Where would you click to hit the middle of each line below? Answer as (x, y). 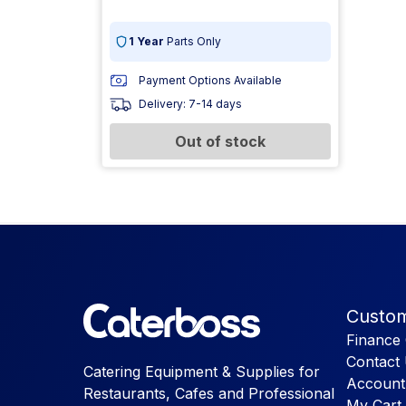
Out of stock (220, 141)
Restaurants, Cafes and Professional (209, 393)
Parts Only (193, 41)
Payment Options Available (210, 80)
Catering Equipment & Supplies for (202, 372)
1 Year (146, 41)
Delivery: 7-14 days (190, 104)
